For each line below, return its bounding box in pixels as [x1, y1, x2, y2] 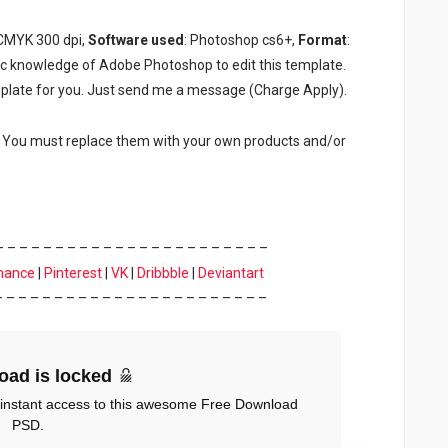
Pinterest [43, 265, 102, 282]
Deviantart [197, 265, 264, 282]
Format [298, 32, 347, 49]
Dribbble [136, 265, 189, 282]
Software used [88, 32, 184, 49]
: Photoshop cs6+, [184, 32, 298, 49]
